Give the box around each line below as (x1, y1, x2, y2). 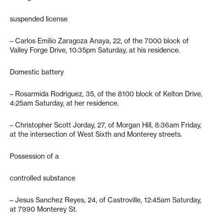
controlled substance (10, 174, 75, 182)
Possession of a (10, 152, 59, 161)
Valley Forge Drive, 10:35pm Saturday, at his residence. (10, 46, 180, 54)
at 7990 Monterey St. (10, 205, 77, 214)
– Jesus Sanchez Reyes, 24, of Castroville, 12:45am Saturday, (10, 196, 201, 204)
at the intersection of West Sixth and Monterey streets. (10, 130, 182, 139)
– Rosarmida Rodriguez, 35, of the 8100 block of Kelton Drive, (10, 90, 202, 98)
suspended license (10, 15, 68, 23)
